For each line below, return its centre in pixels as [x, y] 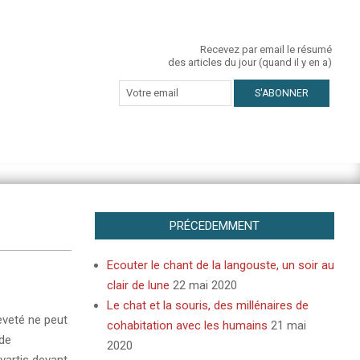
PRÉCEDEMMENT [214, 226]
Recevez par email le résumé [266, 49]
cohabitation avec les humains [187, 325]
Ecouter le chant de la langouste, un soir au [220, 265]
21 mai [288, 325]
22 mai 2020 [205, 285]
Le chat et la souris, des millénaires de [207, 305]
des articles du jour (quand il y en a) [250, 62]
